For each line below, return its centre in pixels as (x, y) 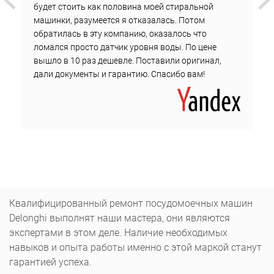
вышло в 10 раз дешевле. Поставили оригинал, (128, 61)
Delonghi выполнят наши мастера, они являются (120, 218)
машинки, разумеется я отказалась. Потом (119, 20)
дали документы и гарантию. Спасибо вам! (119, 74)
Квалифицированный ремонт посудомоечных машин (131, 203)
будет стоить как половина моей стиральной (124, 7)
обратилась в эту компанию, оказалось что (120, 34)
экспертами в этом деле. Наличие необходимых (118, 233)
